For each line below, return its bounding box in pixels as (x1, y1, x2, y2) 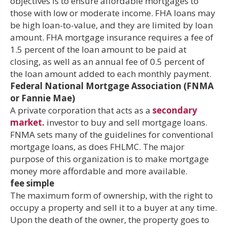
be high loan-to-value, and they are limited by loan (10, 19, 213, 31)
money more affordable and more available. (10, 165, 187, 177)
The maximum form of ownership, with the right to (10, 189, 213, 201)
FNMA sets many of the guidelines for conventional (10, 128, 213, 140)
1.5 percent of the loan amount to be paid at (10, 43, 186, 55)
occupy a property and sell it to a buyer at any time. (10, 201, 217, 213)
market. (10, 116, 45, 128)
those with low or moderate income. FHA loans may (10, 7, 215, 19)
